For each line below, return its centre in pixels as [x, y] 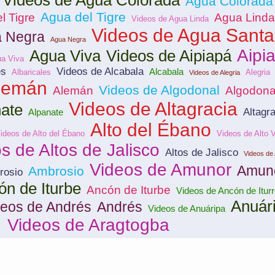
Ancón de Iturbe [128, 190]
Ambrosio [56, 171]
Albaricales [31, 72]
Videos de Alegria [214, 72]
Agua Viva [65, 56]
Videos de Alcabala [100, 72]
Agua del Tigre [83, 17]
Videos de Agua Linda [170, 19]
